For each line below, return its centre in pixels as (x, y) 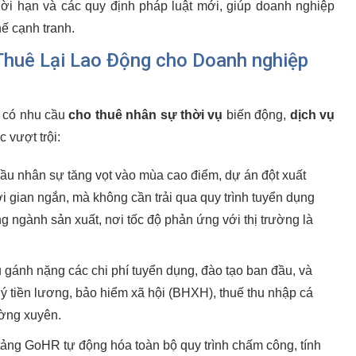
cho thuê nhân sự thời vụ (146, 114)
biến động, (256, 114)
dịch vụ (312, 114)
